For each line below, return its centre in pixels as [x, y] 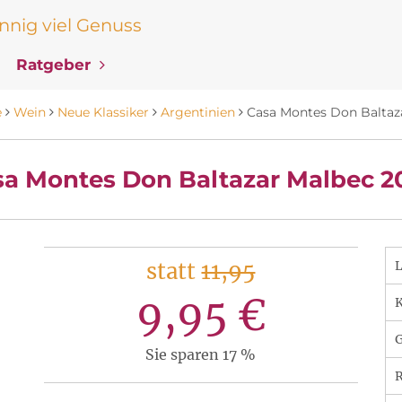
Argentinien [198, 112]
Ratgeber [56, 65]
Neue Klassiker [103, 112]
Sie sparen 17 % [201, 354]
